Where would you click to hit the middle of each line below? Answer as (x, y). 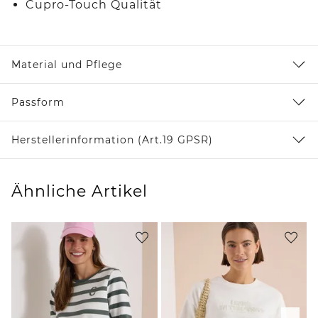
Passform (38, 102)
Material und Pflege (67, 64)
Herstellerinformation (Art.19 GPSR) (112, 139)
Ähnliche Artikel (79, 191)
